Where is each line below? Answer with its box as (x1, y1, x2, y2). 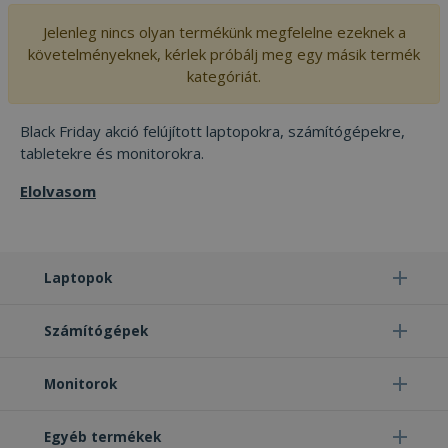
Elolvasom (20, 181, 96, 201)
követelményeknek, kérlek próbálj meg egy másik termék (28, 44, 420, 64)
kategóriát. (187, 66, 261, 86)
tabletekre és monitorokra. (20, 143, 204, 163)
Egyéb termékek (44, 427, 161, 446)
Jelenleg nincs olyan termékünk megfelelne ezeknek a (42, 22, 406, 42)
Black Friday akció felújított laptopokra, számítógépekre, (20, 121, 405, 141)
